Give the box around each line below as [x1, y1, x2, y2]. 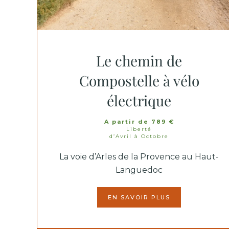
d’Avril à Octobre [109, 133, 169, 140]
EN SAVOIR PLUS [108, 194, 170, 201]
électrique [107, 91, 171, 110]
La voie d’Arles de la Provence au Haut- [59, 152, 219, 162]
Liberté [126, 126, 152, 132]
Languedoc [116, 165, 163, 175]
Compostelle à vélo [79, 71, 199, 90]
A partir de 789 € [104, 118, 174, 125]
